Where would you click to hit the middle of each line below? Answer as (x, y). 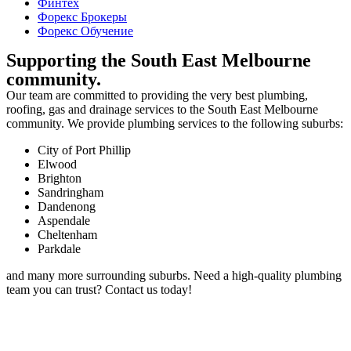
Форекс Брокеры (82, 16)
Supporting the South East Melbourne (159, 60)
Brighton (60, 178)
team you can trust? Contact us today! (99, 289)
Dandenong (67, 206)
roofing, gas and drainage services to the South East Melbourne (162, 109)
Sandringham (71, 192)
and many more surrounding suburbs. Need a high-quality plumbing (174, 275)
